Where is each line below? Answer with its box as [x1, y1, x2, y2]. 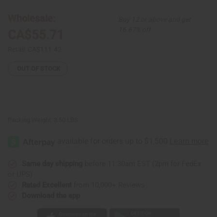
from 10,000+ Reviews [72, 180, 145, 189]
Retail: [8, 45, 28, 53]
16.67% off [118, 25, 151, 33]
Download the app [22, 191, 80, 200]
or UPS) [8, 170, 32, 179]
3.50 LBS [54, 116, 78, 124]
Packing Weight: [8, 116, 52, 124]
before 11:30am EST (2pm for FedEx [83, 159, 201, 168]
